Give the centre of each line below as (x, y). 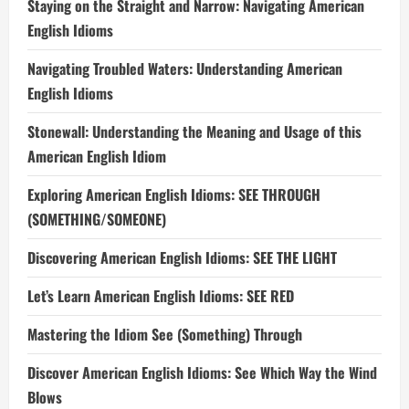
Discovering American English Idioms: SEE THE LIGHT (182, 257)
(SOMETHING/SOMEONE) (97, 219)
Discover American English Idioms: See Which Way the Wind (202, 372)
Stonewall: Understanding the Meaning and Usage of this (194, 131)
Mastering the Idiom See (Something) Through (165, 334)
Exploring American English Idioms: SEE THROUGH (174, 194)
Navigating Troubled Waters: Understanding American (185, 68)
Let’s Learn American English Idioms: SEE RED (161, 296)
